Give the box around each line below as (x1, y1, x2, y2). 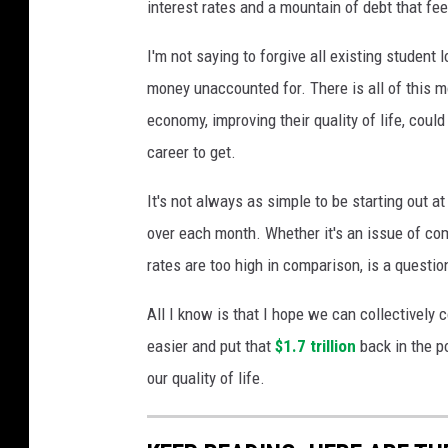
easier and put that (147, 336, 275, 357)
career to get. (147, 142, 236, 163)
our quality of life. (147, 368, 265, 389)
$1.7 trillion (275, 336, 356, 357)
